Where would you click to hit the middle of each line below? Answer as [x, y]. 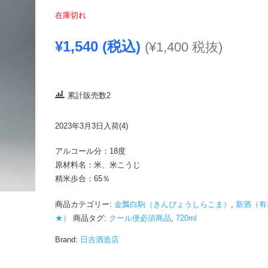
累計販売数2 [89, 95]
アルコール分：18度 [90, 151]
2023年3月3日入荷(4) [91, 126]
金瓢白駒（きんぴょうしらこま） [172, 204]
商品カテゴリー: [84, 204]
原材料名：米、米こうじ [98, 165]
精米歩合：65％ [82, 179]
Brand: [66, 239]
